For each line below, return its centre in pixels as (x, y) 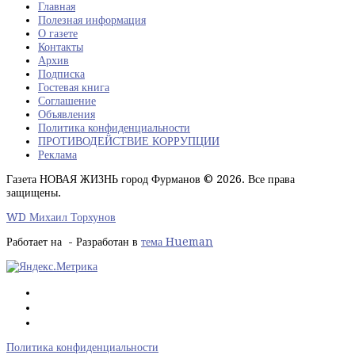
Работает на (36, 241)
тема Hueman (177, 241)
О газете (58, 33)
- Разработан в (103, 241)
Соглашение (67, 100)
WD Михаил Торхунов (61, 217)
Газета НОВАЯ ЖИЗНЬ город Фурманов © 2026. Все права (151, 179)
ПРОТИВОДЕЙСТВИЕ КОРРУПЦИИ (129, 141)
